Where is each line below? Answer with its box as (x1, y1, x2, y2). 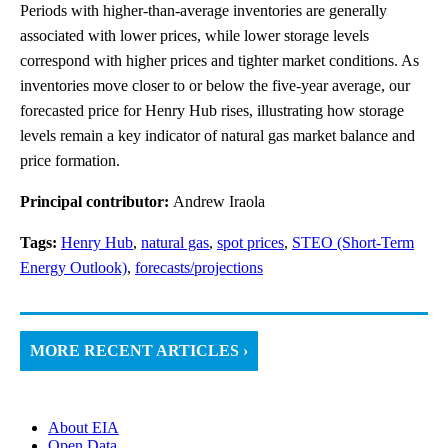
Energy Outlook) (20, 259, 127, 277)
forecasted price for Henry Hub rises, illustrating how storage (20, 102, 404, 120)
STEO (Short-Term (292, 234, 414, 252)
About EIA (48, 419, 119, 437)
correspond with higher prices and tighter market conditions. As (20, 52, 419, 70)
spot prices (217, 234, 284, 252)
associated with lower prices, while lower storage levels (20, 27, 369, 45)
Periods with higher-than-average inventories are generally (20, 2, 387, 20)
